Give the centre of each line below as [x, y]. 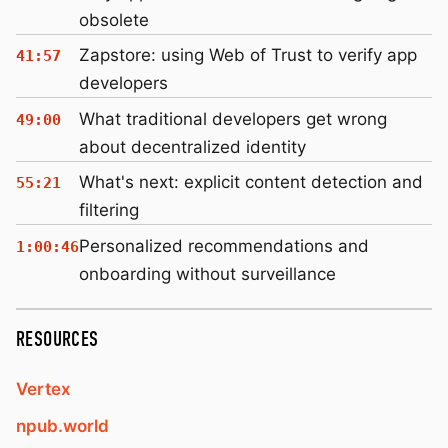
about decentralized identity [192, 146]
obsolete [114, 19]
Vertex [43, 389]
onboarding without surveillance [207, 273]
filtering [109, 210]
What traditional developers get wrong [233, 118]
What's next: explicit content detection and [251, 182]
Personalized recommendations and [224, 245]
